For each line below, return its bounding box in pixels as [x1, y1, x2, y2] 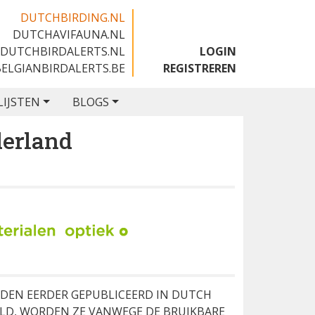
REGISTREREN [163, 60, 236, 76]
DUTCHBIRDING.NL [20, 10, 125, 25]
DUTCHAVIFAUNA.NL [13, 27, 125, 42]
